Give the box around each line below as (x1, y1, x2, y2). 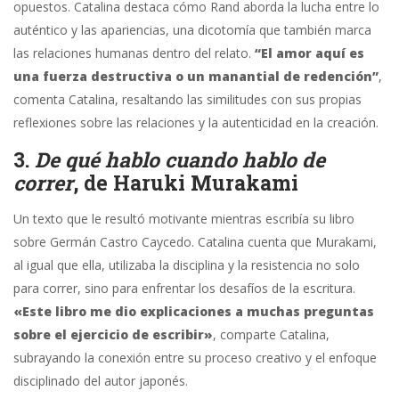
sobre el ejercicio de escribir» (13, 326, 213, 344)
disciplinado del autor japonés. (13, 372, 188, 390)
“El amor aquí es (255, 45, 364, 62)
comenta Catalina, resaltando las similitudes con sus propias (13, 91, 362, 109)
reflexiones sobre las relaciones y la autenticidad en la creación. (13, 114, 379, 132)
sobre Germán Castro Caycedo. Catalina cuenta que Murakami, (13, 233, 377, 251)
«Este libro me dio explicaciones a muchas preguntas (13, 303, 374, 321)
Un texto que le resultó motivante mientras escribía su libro (13, 210, 354, 228)
